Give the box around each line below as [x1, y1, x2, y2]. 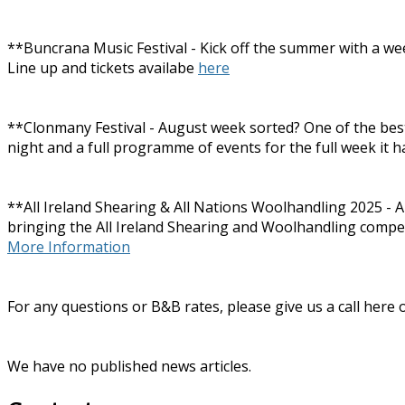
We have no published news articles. [7, 356, 251, 377]
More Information [7, 237, 130, 258]
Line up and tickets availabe [7, 58, 198, 79]
